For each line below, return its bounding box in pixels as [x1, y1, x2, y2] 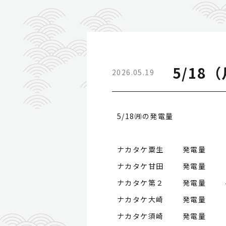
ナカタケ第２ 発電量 [117, 177, 206, 188]
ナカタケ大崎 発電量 [117, 194, 206, 204]
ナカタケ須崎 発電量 [117, 210, 206, 221]
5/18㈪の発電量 [117, 110, 174, 121]
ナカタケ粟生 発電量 [117, 144, 206, 154]
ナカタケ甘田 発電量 [117, 160, 206, 171]
